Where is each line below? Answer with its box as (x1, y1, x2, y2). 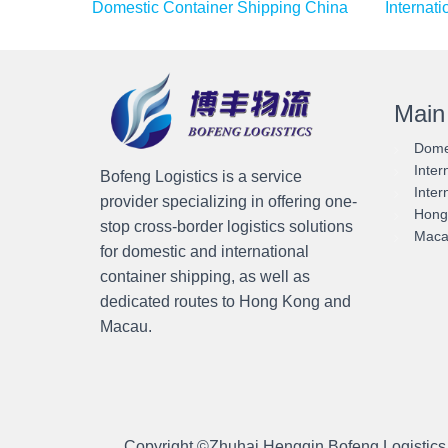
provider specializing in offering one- (100, 193, 357, 210)
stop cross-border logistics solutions (100, 218, 353, 235)
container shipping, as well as (100, 268, 310, 285)
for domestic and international (100, 243, 309, 260)
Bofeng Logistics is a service (100, 168, 302, 185)
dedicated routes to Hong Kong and (100, 293, 351, 310)
